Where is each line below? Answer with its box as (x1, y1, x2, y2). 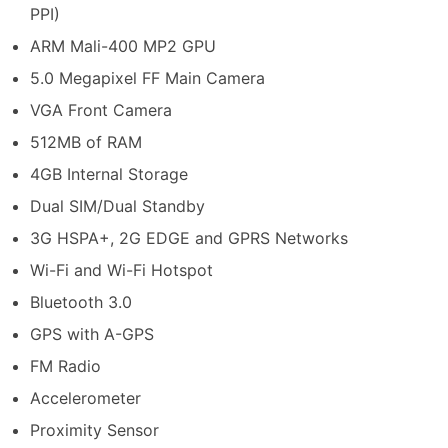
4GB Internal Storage (30, 163, 188, 184)
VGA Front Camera (30, 99, 172, 120)
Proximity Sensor (30, 419, 159, 440)
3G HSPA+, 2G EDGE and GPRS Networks (30, 227, 348, 248)
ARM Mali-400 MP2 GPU (30, 35, 216, 56)
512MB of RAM (30, 131, 142, 152)
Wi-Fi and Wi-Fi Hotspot (30, 259, 213, 280)
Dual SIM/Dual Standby (30, 195, 205, 216)
